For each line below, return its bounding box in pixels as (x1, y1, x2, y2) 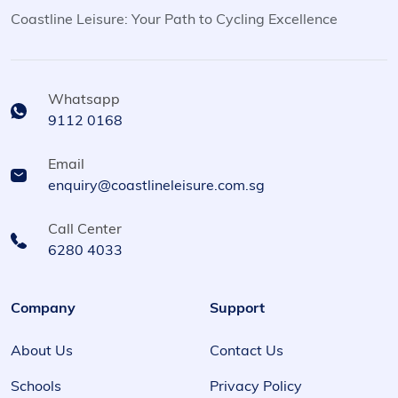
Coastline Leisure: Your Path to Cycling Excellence (11, 12, 338, 28)
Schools (11, 379, 61, 394)
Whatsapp (48, 92, 120, 107)
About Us (11, 344, 73, 359)
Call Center (48, 222, 122, 237)
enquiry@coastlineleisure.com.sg (48, 179, 265, 194)
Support (210, 301, 265, 316)
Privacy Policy (210, 379, 302, 394)
